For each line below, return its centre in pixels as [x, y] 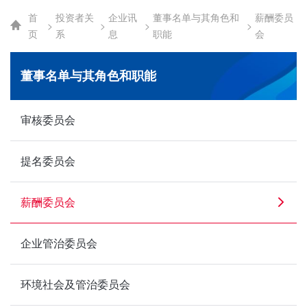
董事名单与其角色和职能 [88, 76]
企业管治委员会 [59, 243]
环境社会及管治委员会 [75, 284]
